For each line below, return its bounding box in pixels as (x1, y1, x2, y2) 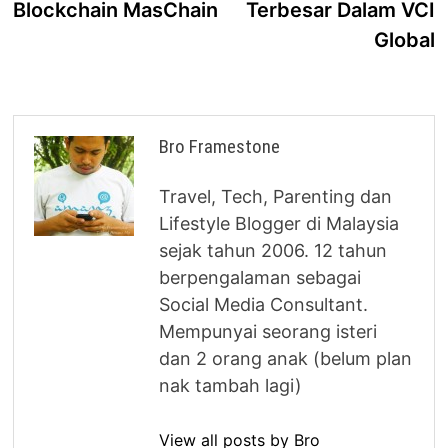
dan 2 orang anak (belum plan (159, 347, 413, 369)
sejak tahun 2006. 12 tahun (159, 239, 388, 261)
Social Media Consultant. (159, 293, 369, 315)
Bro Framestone (159, 134, 281, 158)
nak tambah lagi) (159, 374, 303, 396)
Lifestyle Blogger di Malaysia (159, 212, 400, 234)
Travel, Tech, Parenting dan (159, 185, 393, 207)
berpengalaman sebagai (159, 266, 362, 288)
